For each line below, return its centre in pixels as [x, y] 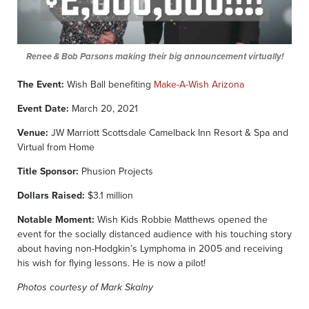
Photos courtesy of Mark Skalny [87, 287]
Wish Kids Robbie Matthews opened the [181, 219]
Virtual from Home [56, 147]
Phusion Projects [116, 171]
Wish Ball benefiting [109, 84]
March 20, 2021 [103, 108]
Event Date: [43, 108]
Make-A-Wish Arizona [199, 84]
